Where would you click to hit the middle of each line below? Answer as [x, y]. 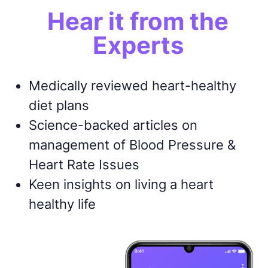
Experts [138, 45]
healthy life [62, 203]
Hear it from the [138, 21]
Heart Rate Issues [84, 164]
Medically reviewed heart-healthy [132, 85]
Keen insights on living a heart [121, 184]
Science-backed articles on [113, 124]
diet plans [59, 105]
